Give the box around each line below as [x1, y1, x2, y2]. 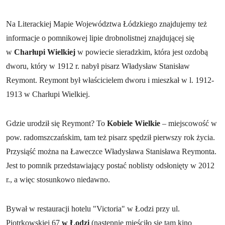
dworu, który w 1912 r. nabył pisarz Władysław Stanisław [6, 61, 190, 70]
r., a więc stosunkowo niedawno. [6, 175, 110, 184]
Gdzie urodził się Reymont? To [6, 119, 107, 128]
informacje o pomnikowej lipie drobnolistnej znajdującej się [6, 33, 194, 42]
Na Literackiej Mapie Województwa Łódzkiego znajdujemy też [6, 19, 207, 28]
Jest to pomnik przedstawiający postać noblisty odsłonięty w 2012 [6, 161, 214, 170]
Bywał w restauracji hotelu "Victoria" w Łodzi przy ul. [6, 204, 180, 213]
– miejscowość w [162, 119, 217, 128]
